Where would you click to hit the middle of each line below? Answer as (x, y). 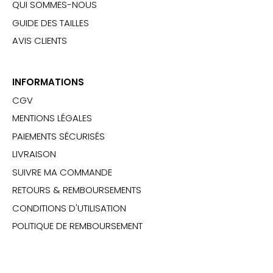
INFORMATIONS (48, 82)
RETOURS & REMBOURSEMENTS (77, 190)
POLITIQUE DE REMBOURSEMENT (77, 226)
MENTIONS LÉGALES (52, 118)
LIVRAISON (34, 154)
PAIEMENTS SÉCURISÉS (58, 136)
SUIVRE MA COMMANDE (62, 172)
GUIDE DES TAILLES (51, 23)
